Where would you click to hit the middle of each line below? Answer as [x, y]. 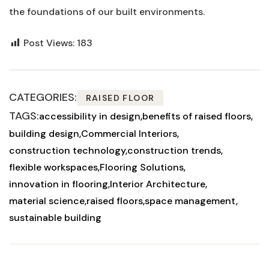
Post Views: [49, 43]
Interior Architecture [158, 184]
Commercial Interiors [129, 134]
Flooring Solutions [142, 167]
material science [47, 201]
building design [44, 134]
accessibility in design [90, 116]
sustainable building [55, 218]
